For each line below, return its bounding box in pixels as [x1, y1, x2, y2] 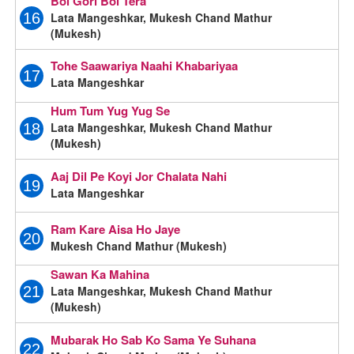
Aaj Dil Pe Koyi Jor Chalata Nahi [51, 168, 228, 186]
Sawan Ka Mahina [51, 265, 150, 284]
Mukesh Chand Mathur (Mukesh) [51, 238, 228, 254]
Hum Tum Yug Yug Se [51, 102, 171, 120]
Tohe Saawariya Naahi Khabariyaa [51, 57, 239, 75]
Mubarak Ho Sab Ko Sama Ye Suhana [51, 331, 257, 349]
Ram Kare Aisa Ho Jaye [51, 220, 181, 239]
